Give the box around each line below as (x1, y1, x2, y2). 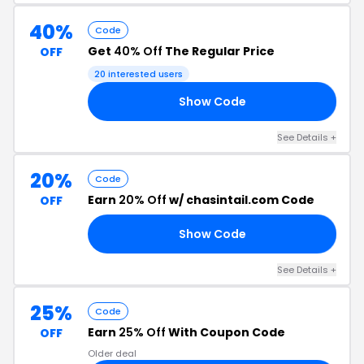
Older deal (88, 347, 136, 360)
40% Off (114, 43, 162, 59)
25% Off (119, 324, 166, 340)
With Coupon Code (166, 324, 285, 340)
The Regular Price (162, 43, 275, 59)
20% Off (119, 192, 167, 208)
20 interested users (94, 67, 183, 80)
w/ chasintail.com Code (167, 192, 314, 208)
